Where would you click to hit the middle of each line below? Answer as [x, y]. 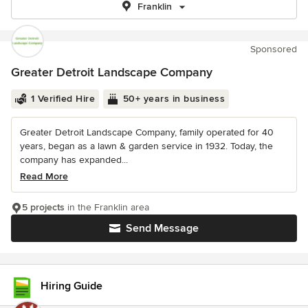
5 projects [43, 207]
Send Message [162, 228]
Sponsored [274, 49]
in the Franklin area [107, 207]
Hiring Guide [71, 286]
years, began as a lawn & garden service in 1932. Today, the [146, 146]
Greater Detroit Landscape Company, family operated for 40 [147, 132]
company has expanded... [74, 160]
